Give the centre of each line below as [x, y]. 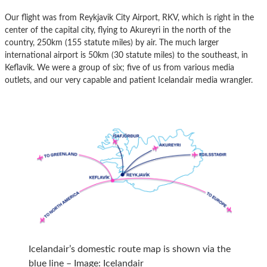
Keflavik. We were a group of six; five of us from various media [119, 68]
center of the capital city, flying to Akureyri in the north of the [118, 30]
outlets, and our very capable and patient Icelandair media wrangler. [129, 80]
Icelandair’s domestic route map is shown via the [130, 249]
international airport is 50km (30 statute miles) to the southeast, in [126, 55]
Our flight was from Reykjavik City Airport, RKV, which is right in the [129, 18]
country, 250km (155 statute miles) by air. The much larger [112, 43]
